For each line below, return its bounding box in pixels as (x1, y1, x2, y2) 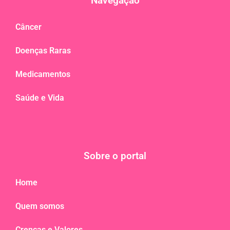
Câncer (15, 22, 42, 32)
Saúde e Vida (15, 92, 64, 103)
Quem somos (15, 201, 64, 211)
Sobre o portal (84, 149, 146, 162)
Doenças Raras (15, 45, 71, 55)
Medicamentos (15, 69, 70, 79)
